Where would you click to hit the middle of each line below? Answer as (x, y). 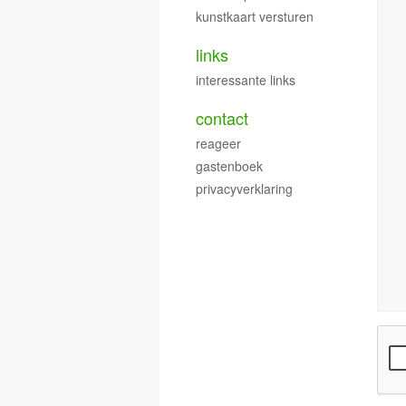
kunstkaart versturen (255, 16)
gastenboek (229, 165)
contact (222, 117)
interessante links (246, 79)
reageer (218, 143)
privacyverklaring (244, 188)
